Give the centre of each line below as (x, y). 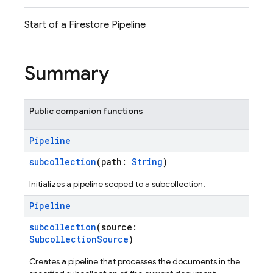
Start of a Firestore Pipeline (85, 25)
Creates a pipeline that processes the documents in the (135, 261)
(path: (114, 162)
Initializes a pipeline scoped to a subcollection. (117, 184)
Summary (67, 73)
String (147, 162)
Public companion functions (86, 111)
